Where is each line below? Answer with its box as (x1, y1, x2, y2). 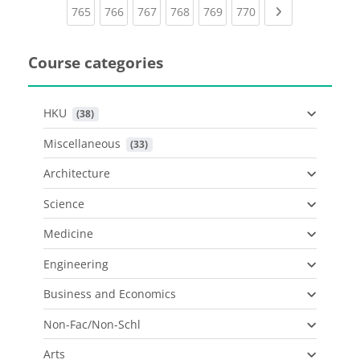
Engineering (43, 256, 108, 272)
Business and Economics (43, 286, 176, 302)
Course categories (28, 52, 163, 73)
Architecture (43, 166, 110, 182)
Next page (281, 3, 336, 19)
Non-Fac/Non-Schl (43, 316, 141, 332)
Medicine (43, 226, 93, 242)
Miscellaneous (43, 135, 121, 151)
